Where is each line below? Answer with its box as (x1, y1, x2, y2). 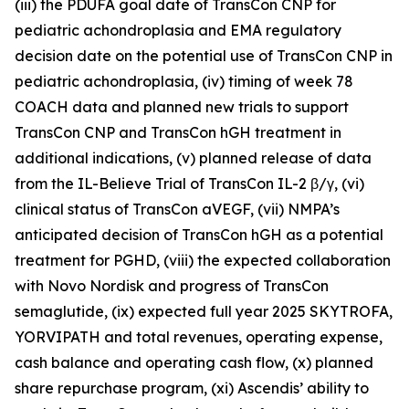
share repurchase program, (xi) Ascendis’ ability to (15, 379, 369, 397)
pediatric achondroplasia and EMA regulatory (15, 21, 341, 39)
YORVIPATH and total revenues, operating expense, (15, 328, 383, 346)
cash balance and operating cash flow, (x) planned (15, 353, 373, 372)
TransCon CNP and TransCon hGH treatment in (15, 123, 341, 142)
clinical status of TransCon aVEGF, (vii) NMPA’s (15, 200, 340, 218)
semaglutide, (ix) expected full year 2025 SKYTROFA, (15, 302, 393, 320)
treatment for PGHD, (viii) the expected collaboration (15, 251, 391, 269)
